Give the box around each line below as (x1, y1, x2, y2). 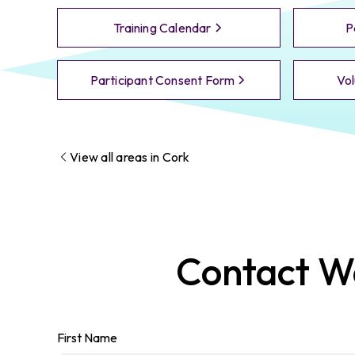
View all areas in (70, 148, 162, 165)
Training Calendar (113, 19, 212, 36)
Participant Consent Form (90, 71, 235, 88)
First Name (57, 329, 117, 345)
